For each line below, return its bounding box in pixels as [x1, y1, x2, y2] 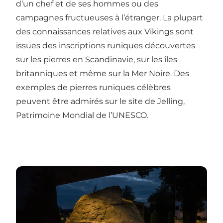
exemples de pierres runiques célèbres [16, 82, 171, 92]
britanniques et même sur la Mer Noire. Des [16, 68, 189, 78]
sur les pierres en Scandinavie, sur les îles [16, 54, 177, 64]
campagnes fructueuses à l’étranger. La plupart [16, 12, 203, 22]
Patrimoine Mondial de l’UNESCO [16, 110, 147, 120]
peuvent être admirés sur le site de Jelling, [16, 96, 185, 106]
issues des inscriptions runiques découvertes [16, 40, 195, 50]
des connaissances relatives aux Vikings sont [16, 26, 194, 36]
